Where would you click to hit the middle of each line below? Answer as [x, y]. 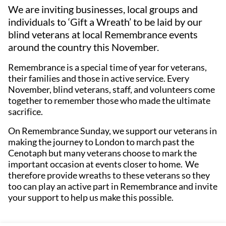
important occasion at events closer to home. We [103, 164]
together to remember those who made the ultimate [109, 100]
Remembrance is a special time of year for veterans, [107, 67]
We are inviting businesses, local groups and [103, 9]
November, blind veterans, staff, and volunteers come [111, 89]
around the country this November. [84, 47]
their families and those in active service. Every [99, 78]
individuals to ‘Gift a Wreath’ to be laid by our [105, 22]
